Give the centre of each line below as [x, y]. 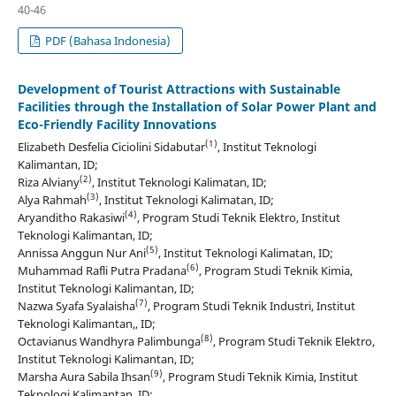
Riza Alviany [48, 182]
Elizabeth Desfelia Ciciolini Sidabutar [111, 146]
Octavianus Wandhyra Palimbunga [109, 341]
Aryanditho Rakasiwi [71, 217]
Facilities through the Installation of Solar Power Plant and [197, 106]
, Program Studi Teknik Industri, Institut [251, 305]
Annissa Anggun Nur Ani [81, 252]
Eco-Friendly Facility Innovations [117, 124]
